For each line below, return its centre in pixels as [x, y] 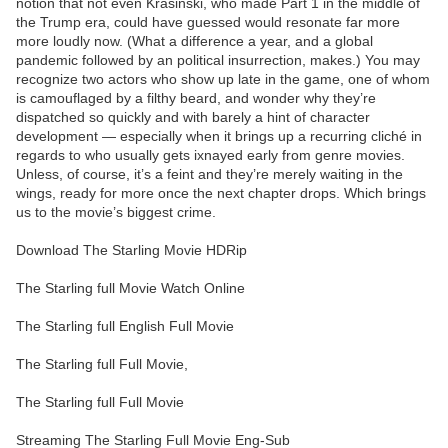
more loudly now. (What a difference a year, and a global [194, 41]
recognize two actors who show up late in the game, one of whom [223, 79]
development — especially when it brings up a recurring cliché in [219, 136]
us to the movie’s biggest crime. [116, 212]
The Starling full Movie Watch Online [130, 288]
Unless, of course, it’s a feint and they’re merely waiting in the [209, 174]
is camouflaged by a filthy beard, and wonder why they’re [196, 98]
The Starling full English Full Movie [125, 326]
